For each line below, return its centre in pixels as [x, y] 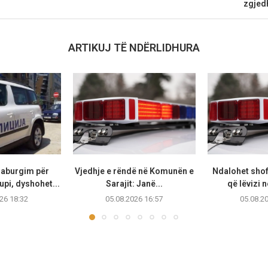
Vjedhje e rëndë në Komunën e [134, 171]
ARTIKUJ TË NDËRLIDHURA [134, 47]
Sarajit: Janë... [134, 184]
